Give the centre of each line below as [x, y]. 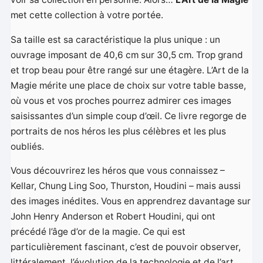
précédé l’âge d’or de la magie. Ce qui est [98, 232]
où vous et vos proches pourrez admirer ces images [121, 100]
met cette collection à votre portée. [87, 15]
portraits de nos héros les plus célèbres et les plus [119, 131]
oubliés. [28, 146]
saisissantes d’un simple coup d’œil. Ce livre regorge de [129, 116]
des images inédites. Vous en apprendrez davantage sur [131, 201]
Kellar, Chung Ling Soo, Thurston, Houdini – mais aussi [126, 186]
